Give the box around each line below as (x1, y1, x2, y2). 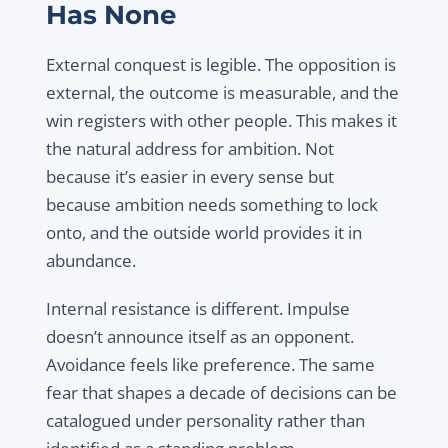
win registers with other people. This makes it (45, 109, 397, 133)
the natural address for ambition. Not (45, 137, 334, 161)
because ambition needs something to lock (45, 193, 378, 217)
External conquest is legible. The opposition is (45, 53, 396, 77)
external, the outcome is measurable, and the (45, 81, 399, 105)
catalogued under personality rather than (45, 409, 365, 433)
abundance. (45, 249, 136, 273)
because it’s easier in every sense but (45, 165, 334, 189)
